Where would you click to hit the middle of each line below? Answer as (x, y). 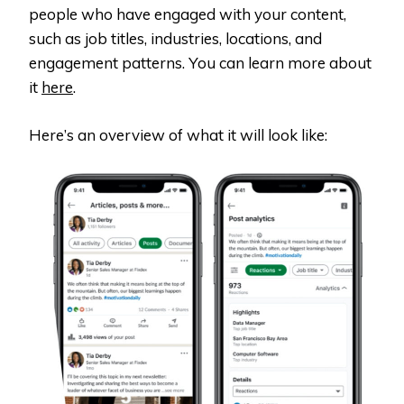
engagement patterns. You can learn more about (200, 63)
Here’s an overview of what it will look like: (178, 134)
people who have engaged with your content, (188, 14)
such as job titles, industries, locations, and (175, 39)
